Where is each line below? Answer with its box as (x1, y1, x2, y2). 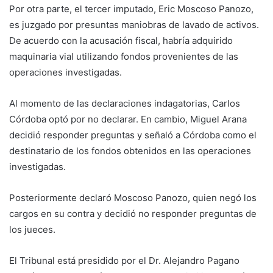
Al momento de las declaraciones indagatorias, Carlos (9, 97, 240, 109)
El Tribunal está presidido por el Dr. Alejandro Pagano (9, 254, 239, 266)
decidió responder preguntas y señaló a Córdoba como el (9, 129, 257, 141)
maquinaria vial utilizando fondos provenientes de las (9, 50, 238, 62)
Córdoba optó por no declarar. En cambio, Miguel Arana (9, 113, 247, 125)
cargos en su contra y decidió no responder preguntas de (9, 207, 257, 219)
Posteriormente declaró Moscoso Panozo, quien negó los (9, 191, 257, 204)
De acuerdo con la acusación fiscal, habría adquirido (9, 34, 233, 46)
